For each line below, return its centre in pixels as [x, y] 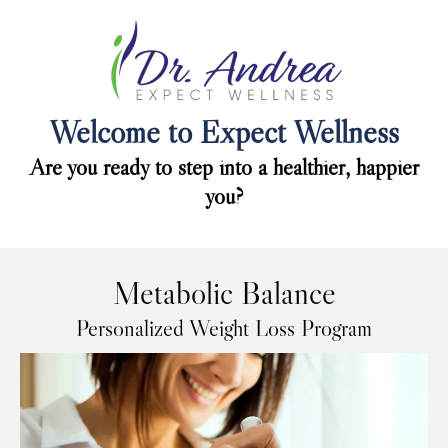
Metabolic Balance [224, 293]
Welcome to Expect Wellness [224, 132]
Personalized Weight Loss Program [224, 328]
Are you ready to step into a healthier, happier [224, 167]
